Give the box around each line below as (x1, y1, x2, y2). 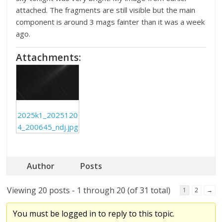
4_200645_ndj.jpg (17, 121, 78, 132)
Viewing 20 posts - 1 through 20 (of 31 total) (7, 184, 171, 196)
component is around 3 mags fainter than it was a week (16, 16, 205, 27)
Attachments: (16, 50, 82, 64)
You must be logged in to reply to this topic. (13, 208, 175, 219)
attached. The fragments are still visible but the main (16, 4, 196, 15)
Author (27, 160, 55, 171)
